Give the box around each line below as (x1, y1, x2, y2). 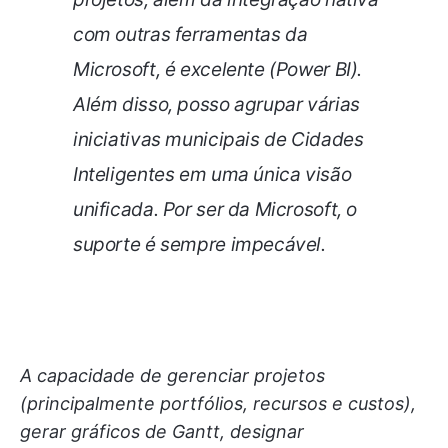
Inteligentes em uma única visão (73, 162, 352, 186)
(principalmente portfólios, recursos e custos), (20, 392, 416, 414)
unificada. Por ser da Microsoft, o (73, 197, 358, 221)
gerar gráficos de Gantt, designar (20, 420, 304, 442)
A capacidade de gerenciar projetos (20, 364, 325, 386)
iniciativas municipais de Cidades (73, 127, 364, 151)
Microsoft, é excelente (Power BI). (73, 57, 363, 81)
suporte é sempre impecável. (73, 232, 326, 256)
